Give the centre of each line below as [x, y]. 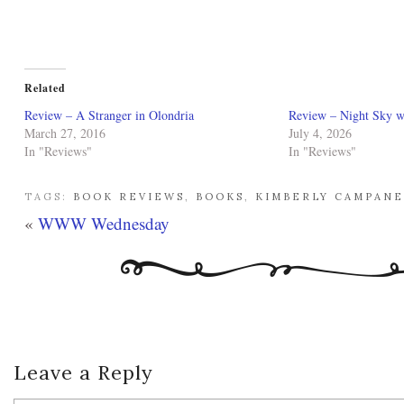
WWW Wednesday [104, 223]
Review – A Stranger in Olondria [109, 115]
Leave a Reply [83, 373]
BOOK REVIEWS [129, 196]
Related [45, 87]
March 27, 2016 [65, 133]
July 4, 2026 [320, 133]
